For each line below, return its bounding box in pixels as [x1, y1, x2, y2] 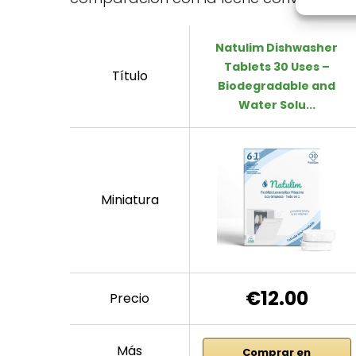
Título [111, 66, 148, 85]
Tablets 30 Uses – [223, 58, 330, 75]
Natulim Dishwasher [215, 39, 339, 56]
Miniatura [100, 190, 159, 209]
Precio [110, 288, 149, 308]
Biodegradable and [218, 77, 336, 94]
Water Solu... [238, 96, 315, 113]
